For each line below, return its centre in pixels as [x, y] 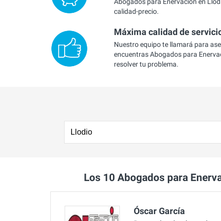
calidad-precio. [136, 11]
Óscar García [159, 211]
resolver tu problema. [146, 64]
